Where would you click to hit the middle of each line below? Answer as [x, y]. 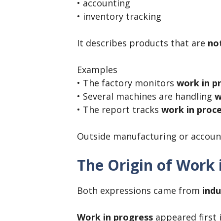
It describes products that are [142, 43]
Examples [97, 70]
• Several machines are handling [146, 96]
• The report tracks [119, 110]
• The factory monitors [127, 83]
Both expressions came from [140, 191]
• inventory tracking [119, 17]
